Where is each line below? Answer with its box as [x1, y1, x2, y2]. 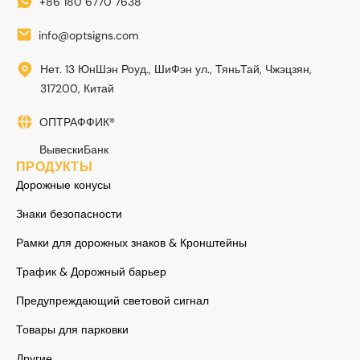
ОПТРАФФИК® [39, 115, 115, 130]
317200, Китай [40, 81, 114, 96]
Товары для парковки [16, 322, 129, 337]
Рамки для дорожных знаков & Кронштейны [16, 235, 247, 251]
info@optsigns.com [39, 28, 138, 43]
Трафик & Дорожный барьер [16, 264, 166, 280]
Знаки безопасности [16, 207, 122, 222]
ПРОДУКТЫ [16, 158, 93, 176]
